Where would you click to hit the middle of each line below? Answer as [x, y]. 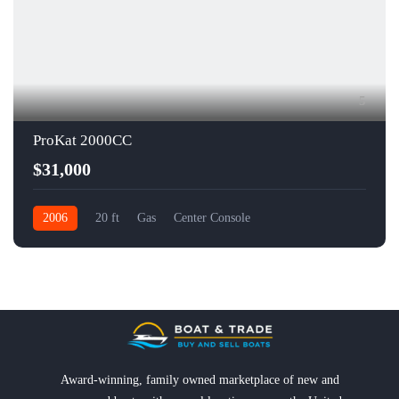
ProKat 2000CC [82, 141]
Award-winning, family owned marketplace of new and [199, 380]
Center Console [212, 218]
